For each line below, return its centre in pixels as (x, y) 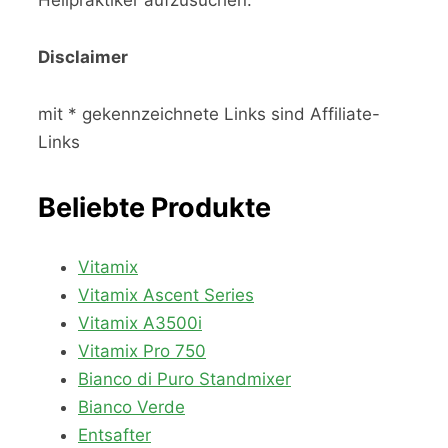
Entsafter (114, 434)
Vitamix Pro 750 (142, 350)
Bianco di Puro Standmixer (184, 378)
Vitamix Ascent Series (166, 294)
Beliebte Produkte (154, 208)
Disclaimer (83, 57)
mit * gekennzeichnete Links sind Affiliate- (209, 114)
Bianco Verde (131, 406)
